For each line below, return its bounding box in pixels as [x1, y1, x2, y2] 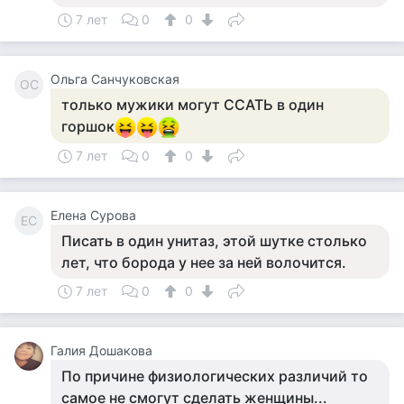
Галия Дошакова [50, 343, 152, 358]
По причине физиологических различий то [61, 367, 368, 385]
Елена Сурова [50, 207, 136, 223]
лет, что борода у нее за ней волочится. [61, 253, 346, 271]
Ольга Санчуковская [50, 71, 179, 87]
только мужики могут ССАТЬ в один [61, 96, 324, 114]
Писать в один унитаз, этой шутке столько [61, 232, 367, 250]
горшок [61, 117, 115, 135]
